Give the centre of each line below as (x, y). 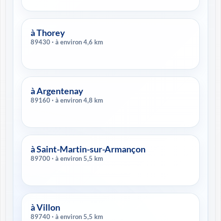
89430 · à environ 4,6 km (77, 42)
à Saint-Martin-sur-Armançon (88, 149)
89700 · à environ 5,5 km (77, 158)
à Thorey (48, 33)
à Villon (45, 207)
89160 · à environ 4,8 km (77, 100)
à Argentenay (57, 91)
